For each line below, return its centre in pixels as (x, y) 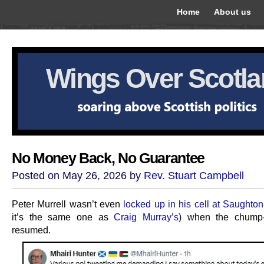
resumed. (31, 230)
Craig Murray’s (146, 217)
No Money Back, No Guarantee (108, 158)
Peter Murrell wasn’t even (68, 204)
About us (232, 12)
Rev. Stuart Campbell (194, 176)
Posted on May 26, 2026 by (78, 176)
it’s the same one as (63, 217)
